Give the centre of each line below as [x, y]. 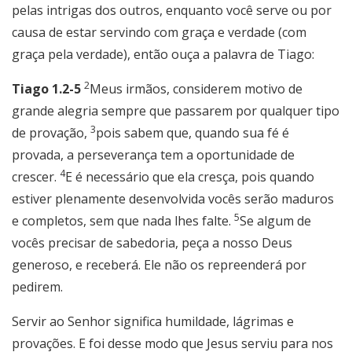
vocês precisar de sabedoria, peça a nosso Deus [152, 243]
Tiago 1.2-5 [46, 89]
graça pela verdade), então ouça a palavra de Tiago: [163, 55]
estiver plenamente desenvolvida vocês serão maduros [173, 199]
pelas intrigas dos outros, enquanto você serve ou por [172, 11]
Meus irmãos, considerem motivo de [196, 89]
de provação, [51, 133]
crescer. [36, 177]
